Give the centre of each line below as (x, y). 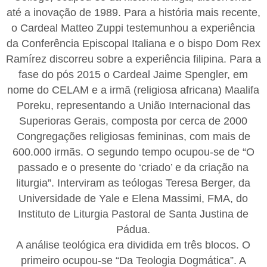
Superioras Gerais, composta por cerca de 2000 (133, 121)
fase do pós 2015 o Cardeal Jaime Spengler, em (133, 74)
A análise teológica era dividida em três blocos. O (133, 245)
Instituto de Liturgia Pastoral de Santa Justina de (133, 214)
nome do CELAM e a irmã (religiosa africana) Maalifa (133, 90)
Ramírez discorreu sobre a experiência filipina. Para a (133, 59)
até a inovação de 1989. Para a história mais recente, (133, 12)
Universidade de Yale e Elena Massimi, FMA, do (133, 198)
